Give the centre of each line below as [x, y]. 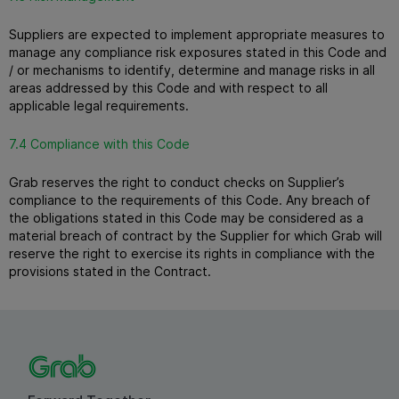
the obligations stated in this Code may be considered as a [186, 217]
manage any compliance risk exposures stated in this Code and [198, 52]
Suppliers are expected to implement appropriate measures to [197, 34]
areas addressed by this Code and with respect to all [168, 87]
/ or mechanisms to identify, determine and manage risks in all [192, 69]
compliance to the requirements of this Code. [147, 199]
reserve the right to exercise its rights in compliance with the [192, 253]
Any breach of [328, 199]
